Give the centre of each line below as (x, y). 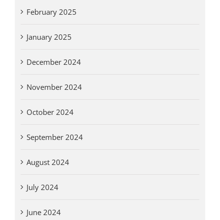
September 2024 (55, 137)
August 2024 (48, 162)
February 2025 (51, 12)
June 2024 (43, 212)
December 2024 (54, 62)
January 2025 (49, 37)
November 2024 (54, 87)
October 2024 (50, 112)
